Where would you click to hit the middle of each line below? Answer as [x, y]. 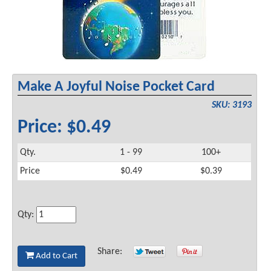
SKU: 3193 [231, 105]
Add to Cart [56, 256]
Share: [113, 251]
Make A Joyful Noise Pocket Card [116, 87]
